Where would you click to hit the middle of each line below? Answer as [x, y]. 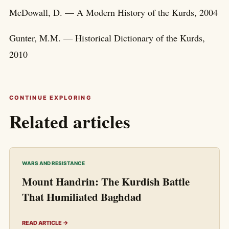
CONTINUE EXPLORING [50, 97]
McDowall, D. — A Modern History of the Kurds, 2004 [113, 12]
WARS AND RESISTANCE [53, 163]
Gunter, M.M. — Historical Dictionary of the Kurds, [107, 38]
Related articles [70, 121]
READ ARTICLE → [45, 223]
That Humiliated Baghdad [82, 197]
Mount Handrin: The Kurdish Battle [106, 181]
